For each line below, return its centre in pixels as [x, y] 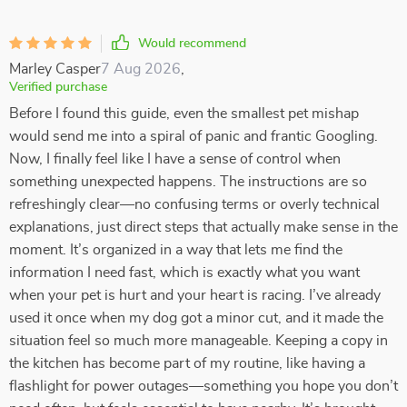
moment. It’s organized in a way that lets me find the [176, 250]
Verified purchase [58, 87]
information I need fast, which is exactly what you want [184, 273]
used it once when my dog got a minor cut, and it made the [196, 318]
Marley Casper [55, 69]
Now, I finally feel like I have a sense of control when [175, 159]
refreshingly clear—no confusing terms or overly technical [194, 204]
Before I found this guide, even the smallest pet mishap [184, 114]
